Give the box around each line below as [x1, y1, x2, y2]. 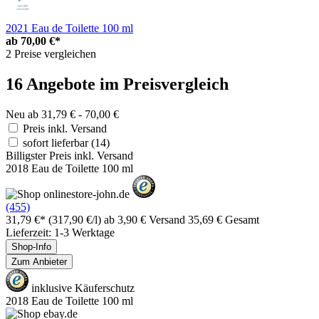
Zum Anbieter [11, 256, 67, 267]
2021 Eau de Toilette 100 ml [6, 21, 133, 34]
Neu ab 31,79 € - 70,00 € [6, 108, 119, 120]
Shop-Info [11, 241, 51, 252]
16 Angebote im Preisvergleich [6, 74, 229, 93]
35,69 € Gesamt [188, 213, 259, 226]
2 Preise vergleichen [6, 47, 96, 60]
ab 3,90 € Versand [104, 213, 188, 226]
